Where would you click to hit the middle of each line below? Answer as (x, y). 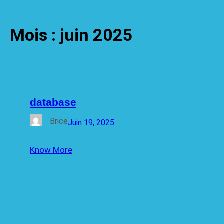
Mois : (35, 35)
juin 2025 (96, 35)
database (53, 102)
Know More (51, 150)
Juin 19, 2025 (91, 122)
